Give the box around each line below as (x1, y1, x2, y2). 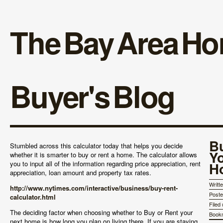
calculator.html (10, 192, 56, 202)
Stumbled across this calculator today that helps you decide (10, 141, 183, 150)
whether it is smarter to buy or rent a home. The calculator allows (10, 150, 197, 159)
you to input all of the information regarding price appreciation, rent (10, 159, 201, 168)
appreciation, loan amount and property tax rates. (10, 168, 151, 177)
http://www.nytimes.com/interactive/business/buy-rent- (10, 183, 178, 193)
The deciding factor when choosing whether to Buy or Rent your (10, 208, 193, 217)
